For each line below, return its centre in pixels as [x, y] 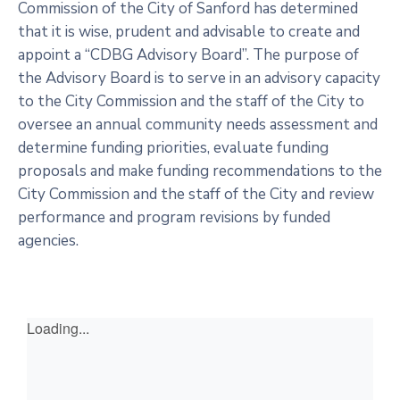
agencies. [48, 241]
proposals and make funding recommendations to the [200, 171]
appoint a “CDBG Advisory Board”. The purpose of [188, 55]
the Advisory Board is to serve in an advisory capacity [199, 78]
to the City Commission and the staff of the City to [191, 101]
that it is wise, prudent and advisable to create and [189, 32]
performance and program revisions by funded [174, 217]
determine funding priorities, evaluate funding [173, 148]
